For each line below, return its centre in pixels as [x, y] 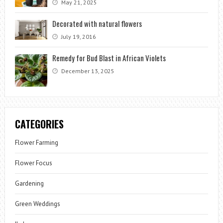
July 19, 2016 [78, 37]
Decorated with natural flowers [97, 24]
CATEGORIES [39, 124]
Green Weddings [37, 204]
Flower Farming [36, 143]
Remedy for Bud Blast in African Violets [109, 58]
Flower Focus [33, 163]
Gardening [29, 184]
